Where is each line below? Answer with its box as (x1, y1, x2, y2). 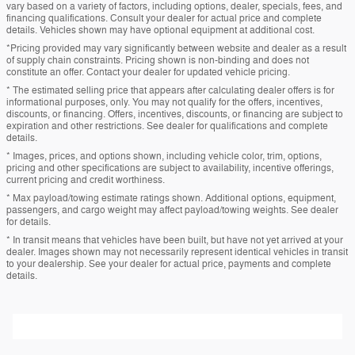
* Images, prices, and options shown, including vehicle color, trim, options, (6, 149, 322, 162)
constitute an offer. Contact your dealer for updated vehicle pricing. (6, 65, 290, 78)
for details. (6, 215, 51, 228)
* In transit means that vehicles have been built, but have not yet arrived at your (6, 233, 343, 246)
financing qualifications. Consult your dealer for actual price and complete (6, 11, 322, 25)
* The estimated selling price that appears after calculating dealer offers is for (6, 83, 334, 97)
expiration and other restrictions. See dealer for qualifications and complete (6, 119, 328, 132)
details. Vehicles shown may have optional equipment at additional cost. (6, 23, 315, 36)
